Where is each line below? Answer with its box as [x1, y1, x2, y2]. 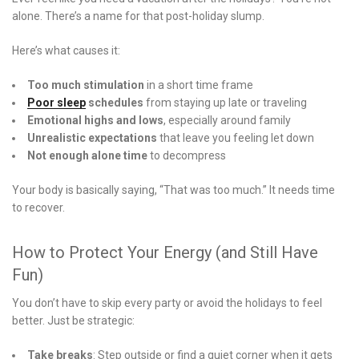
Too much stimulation [27, 78, 144, 91]
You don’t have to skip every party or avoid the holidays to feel [12, 296, 322, 309]
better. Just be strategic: [12, 313, 135, 327]
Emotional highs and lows [27, 113, 163, 127]
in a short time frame [144, 78, 253, 91]
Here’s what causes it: [12, 43, 120, 57]
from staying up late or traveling [143, 95, 307, 109]
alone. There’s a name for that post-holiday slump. [12, 9, 264, 22]
